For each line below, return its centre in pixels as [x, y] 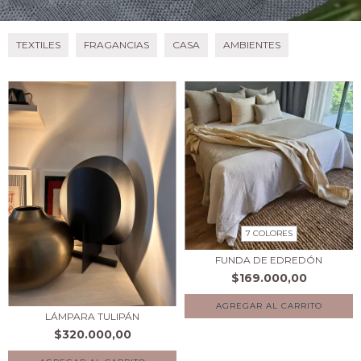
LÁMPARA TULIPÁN [92, 316]
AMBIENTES [252, 45]
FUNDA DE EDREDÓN [269, 260]
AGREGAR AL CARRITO [269, 306]
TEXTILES [38, 45]
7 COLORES [269, 234]
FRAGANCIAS [116, 45]
